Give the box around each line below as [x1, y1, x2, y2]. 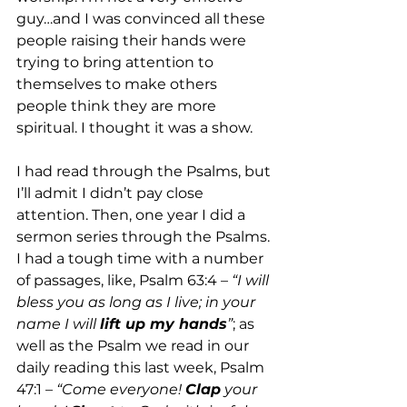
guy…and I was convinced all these [16, 10, 269, 28]
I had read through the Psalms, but [16, 163, 274, 181]
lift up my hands [100, 315, 227, 333]
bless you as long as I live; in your [16, 293, 259, 312]
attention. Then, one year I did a [16, 206, 249, 224]
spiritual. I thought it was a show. [16, 119, 256, 137]
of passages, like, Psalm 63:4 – [16, 272, 232, 290]
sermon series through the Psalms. [16, 228, 273, 246]
